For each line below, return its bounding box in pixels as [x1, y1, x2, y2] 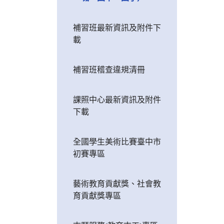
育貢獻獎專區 [73, 191, 121, 200]
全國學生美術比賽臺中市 [73, 137, 161, 146]
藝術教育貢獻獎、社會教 [73, 179, 161, 188]
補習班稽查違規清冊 [73, 65, 145, 74]
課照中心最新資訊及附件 [73, 95, 161, 104]
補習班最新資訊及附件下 [73, 23, 161, 32]
